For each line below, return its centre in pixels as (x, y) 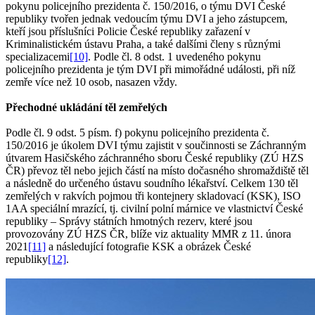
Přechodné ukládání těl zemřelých (86, 108)
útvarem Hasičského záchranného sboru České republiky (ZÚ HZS (155, 158)
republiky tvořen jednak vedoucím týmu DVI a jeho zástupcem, (147, 19)
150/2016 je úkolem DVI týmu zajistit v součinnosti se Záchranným (156, 146)
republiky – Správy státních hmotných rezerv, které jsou (129, 221)
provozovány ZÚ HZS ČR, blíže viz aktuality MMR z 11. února (148, 234)
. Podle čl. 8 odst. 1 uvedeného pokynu (174, 57)
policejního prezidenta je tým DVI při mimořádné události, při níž (150, 70)
